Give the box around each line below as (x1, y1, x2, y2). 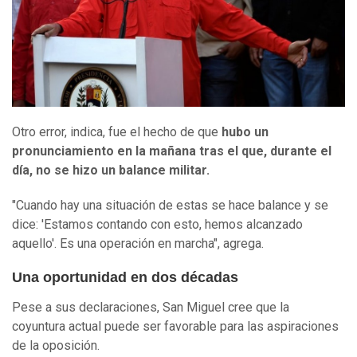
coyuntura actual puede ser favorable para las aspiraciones (12, 319, 339, 335)
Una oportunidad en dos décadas (12, 269, 238, 286)
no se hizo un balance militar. (33, 163, 210, 178)
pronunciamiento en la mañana (12, 143, 199, 159)
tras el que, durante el (199, 143, 331, 159)
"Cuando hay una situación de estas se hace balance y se (12, 198, 328, 214)
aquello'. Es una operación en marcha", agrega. (12, 236, 264, 252)
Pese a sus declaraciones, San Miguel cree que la (12, 300, 289, 316)
